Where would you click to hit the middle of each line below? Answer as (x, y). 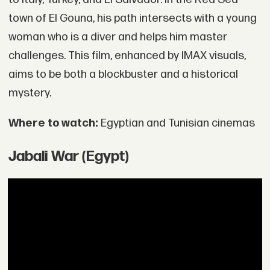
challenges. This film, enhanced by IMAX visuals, (127, 55)
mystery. (30, 93)
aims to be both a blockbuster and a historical (123, 74)
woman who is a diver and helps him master (118, 37)
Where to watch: (53, 123)
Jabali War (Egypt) (68, 156)
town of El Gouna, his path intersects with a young (132, 18)
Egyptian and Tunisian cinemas (176, 123)
